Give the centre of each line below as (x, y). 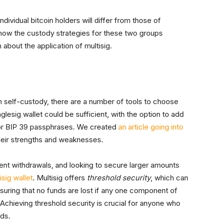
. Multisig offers (60, 178)
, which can (169, 178)
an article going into (151, 127)
